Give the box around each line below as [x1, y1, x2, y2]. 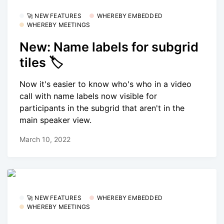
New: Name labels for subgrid [19, 39, 198, 55]
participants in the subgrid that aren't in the [19, 102, 184, 113]
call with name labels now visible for [19, 90, 157, 101]
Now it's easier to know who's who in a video [19, 78, 191, 89]
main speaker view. [19, 114, 91, 125]
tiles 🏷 [19, 55, 63, 70]
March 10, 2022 [19, 135, 70, 144]
